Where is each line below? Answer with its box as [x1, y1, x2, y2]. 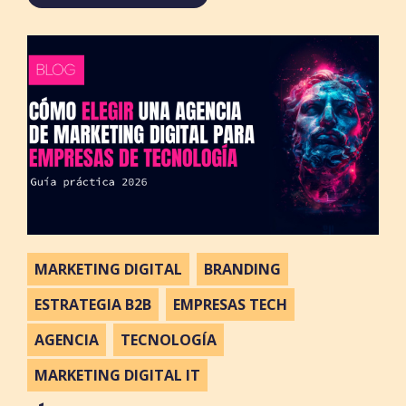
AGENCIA [34, 330, 100, 351]
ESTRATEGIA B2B [34, 295, 152, 315]
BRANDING [204, 259, 282, 280]
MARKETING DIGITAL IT [34, 365, 201, 386]
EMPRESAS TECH [173, 295, 288, 315]
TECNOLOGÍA [121, 330, 217, 351]
